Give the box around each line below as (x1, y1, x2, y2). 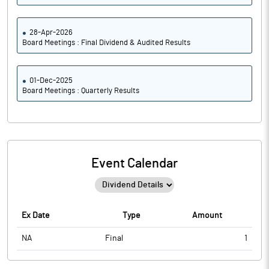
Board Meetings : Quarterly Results (22, 87, 139, 95)
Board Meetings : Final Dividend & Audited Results (22, 39, 190, 47)
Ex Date (22, 211, 49, 220)
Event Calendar (91, 157, 178, 170)
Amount (192, 211, 222, 220)
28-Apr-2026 (29, 29, 73, 37)
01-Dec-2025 (29, 77, 73, 85)
